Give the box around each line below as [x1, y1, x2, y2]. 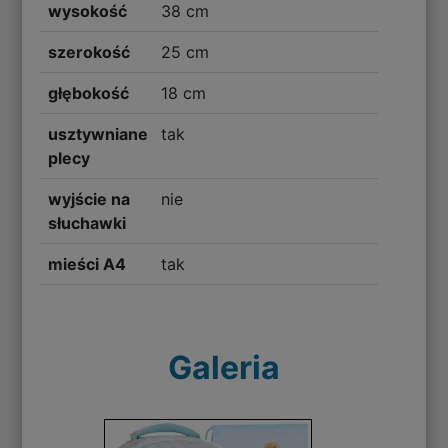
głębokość [48, 83, 130, 104]
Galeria [168, 348, 280, 388]
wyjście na [48, 189, 131, 210]
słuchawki [48, 213, 127, 234]
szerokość [48, 42, 131, 63]
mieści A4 [48, 254, 127, 275]
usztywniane [48, 124, 149, 145]
